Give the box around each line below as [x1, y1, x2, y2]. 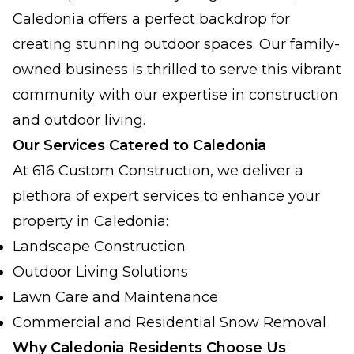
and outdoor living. [13, 111, 145, 129]
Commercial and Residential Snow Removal [13, 314, 326, 331]
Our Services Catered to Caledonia [13, 137, 266, 154]
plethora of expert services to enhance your [13, 187, 320, 205]
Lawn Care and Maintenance [13, 288, 218, 306]
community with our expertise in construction [13, 86, 338, 104]
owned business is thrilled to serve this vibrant [13, 61, 341, 78]
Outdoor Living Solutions [13, 263, 188, 281]
